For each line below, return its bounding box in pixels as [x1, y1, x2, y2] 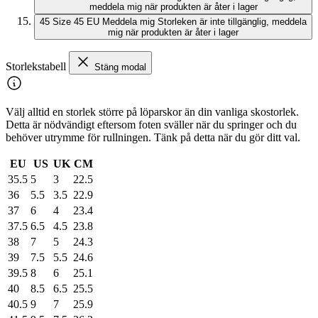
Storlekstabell [6, 60, 69, 73]
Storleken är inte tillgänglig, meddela [158, 16, 307, 28]
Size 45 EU [53, 16, 99, 28]
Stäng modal [94, 62, 146, 73]
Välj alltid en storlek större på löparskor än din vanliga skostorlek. [6, 106, 299, 119]
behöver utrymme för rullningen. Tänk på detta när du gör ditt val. [6, 131, 300, 144]
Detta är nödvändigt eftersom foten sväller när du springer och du [6, 119, 297, 131]
